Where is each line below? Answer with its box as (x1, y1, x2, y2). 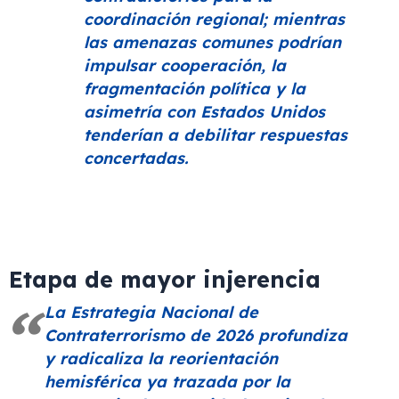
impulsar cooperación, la (83, 55, 286, 77)
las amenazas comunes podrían (83, 32, 341, 53)
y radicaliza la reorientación (45, 347, 278, 369)
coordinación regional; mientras (83, 9, 345, 30)
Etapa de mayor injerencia (9, 265, 321, 293)
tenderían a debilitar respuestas (83, 125, 347, 146)
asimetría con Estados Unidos (83, 102, 325, 123)
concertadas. (83, 148, 188, 169)
